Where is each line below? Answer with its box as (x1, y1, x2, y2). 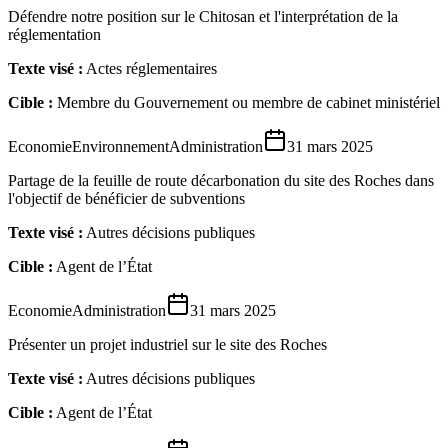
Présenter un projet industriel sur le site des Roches (8, 335, 327, 353)
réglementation (8, 25, 101, 43)
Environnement (72, 137, 169, 155)
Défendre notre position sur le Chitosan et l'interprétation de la (8, 7, 398, 25)
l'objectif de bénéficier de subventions (8, 189, 245, 207)
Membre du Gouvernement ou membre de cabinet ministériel (57, 93, 440, 111)
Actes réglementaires (86, 59, 217, 77)
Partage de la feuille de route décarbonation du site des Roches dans (8, 171, 434, 189)
